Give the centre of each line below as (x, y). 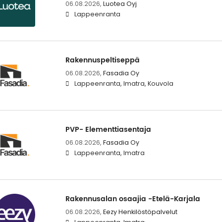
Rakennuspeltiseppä (102, 60)
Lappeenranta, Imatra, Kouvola (124, 83)
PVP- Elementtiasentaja (108, 129)
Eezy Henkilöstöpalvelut (140, 212)
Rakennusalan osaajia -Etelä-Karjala (133, 199)
